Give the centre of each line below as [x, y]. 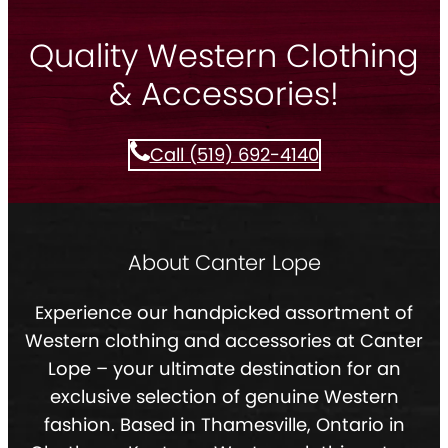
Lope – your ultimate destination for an [224, 369]
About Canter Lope [224, 263]
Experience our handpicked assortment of [224, 313]
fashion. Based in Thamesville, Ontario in [224, 425]
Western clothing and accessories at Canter [224, 341]
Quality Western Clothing [224, 55]
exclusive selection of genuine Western [224, 397]
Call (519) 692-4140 [234, 155]
